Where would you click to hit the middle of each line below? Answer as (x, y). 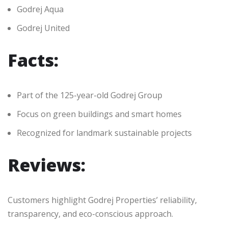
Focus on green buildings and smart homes (99, 114)
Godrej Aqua (40, 9)
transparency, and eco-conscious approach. (90, 214)
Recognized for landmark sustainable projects (104, 133)
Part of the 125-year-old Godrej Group (90, 95)
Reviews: (47, 165)
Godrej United (43, 28)
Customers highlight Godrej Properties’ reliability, (102, 200)
